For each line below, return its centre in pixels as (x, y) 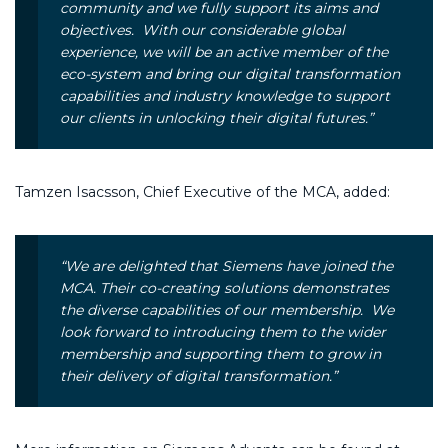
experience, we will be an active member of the (224, 51)
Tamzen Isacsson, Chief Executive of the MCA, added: (202, 191)
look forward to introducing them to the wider (223, 331)
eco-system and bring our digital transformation (230, 73)
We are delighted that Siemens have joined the (229, 265)
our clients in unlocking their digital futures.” (216, 117)
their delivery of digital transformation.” (198, 375)
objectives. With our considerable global (202, 29)
